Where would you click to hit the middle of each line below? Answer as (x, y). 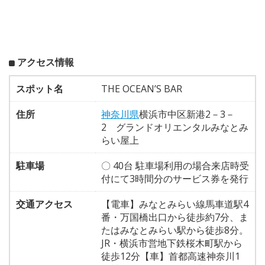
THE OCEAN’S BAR (142, 88)
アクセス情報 (46, 62)
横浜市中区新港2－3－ (187, 114)
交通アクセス (44, 204)
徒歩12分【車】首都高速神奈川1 (171, 256)
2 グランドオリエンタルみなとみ (175, 127)
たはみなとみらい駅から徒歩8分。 (175, 230)
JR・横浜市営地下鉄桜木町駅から (172, 243)
